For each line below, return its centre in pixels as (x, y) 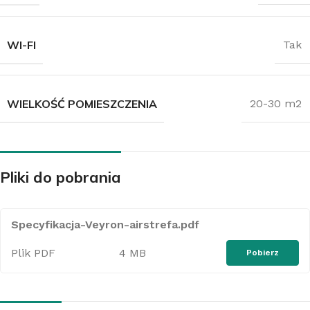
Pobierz (263, 252)
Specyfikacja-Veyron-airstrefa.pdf (105, 224)
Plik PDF (33, 253)
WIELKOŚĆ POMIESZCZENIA (82, 103)
